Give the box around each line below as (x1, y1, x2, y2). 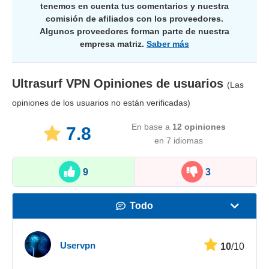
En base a (131, 121, 172, 131)
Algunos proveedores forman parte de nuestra (40, 26, 229, 36)
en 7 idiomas (154, 135, 203, 145)
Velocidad (119, 226, 164, 237)
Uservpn (60, 240, 95, 251)
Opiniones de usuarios (90, 76, 227, 90)
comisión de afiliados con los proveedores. (46, 13, 223, 23)
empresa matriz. (80, 38, 147, 49)
